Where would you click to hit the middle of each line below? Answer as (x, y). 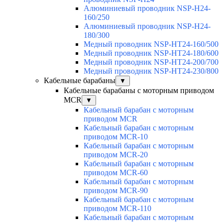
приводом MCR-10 (116, 137)
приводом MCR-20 (116, 155)
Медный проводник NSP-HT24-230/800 (151, 71)
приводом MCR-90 (116, 191)
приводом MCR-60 (116, 173)
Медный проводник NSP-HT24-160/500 (151, 44)
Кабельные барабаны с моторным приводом (139, 91)
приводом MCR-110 (117, 209)
